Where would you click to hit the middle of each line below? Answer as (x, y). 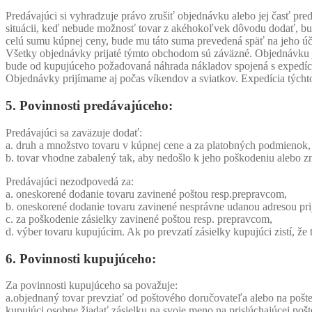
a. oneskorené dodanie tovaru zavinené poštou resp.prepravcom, (146, 194)
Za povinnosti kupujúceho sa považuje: (92, 286)
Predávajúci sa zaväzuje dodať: (74, 132)
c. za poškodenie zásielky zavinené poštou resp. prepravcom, (139, 219)
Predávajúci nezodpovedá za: (70, 181)
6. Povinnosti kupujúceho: (81, 258)
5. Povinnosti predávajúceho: (89, 106)
